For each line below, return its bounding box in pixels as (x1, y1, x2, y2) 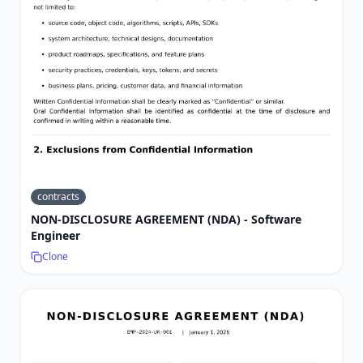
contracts (37, 189, 79, 203)
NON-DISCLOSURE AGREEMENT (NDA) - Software (31, 211, 301, 227)
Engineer (31, 227, 80, 243)
